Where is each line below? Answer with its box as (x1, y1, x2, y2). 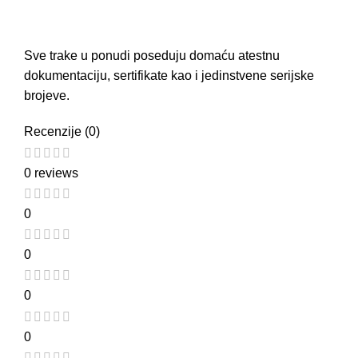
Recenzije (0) (24, 125, 100, 139)
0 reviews (24, 165, 78, 180)
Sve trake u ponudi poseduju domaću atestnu (24, 49, 280, 63)
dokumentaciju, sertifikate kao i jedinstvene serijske (24, 69, 314, 83)
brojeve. (24, 89, 70, 103)
